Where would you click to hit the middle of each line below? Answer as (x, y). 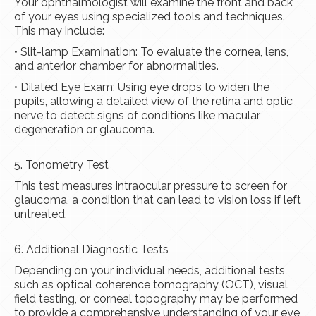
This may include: (59, 31)
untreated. (41, 214)
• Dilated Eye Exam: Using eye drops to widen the (142, 87)
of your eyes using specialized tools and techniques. (150, 17)
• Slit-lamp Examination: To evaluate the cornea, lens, (151, 52)
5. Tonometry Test (61, 165)
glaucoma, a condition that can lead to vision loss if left (158, 200)
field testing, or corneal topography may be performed (156, 299)
